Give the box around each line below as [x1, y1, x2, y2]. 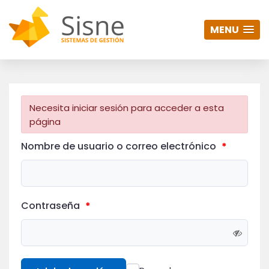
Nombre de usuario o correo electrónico [21, 139, 219, 153]
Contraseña [21, 199, 82, 213]
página [29, 115, 61, 128]
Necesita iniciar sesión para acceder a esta [29, 101, 224, 114]
